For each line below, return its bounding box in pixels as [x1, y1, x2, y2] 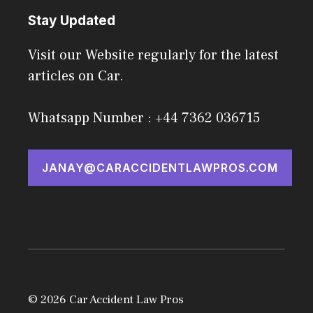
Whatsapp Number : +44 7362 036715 [28, 108, 260, 127]
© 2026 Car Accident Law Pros [28, 291, 184, 307]
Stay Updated [28, 12, 115, 29]
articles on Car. [28, 66, 124, 85]
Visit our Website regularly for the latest [28, 45, 279, 64]
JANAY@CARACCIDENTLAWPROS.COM [42, 160, 278, 175]
